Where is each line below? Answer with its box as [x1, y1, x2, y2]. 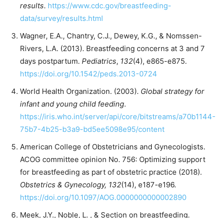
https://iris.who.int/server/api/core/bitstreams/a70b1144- [20, 111, 216, 121]
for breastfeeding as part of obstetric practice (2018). [20, 167, 202, 177]
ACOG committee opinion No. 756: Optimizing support [20, 154, 205, 164]
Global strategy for [141, 86, 204, 96]
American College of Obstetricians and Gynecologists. [20, 142, 205, 151]
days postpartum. [20, 56, 82, 66]
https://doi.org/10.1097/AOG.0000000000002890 [20, 192, 186, 202]
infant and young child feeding [20, 99, 124, 109]
